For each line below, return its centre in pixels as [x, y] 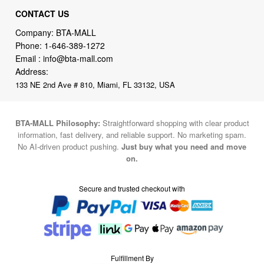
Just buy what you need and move [184, 146]
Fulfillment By [132, 258]
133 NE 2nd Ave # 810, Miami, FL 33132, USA [95, 85]
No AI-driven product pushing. [70, 146]
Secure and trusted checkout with [132, 188]
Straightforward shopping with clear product [174, 123]
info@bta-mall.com [78, 59]
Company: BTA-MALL [56, 33]
